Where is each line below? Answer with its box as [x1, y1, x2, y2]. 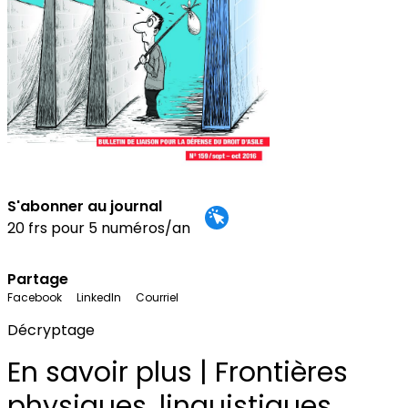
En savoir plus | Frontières [7, 353, 348, 393]
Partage [7, 269, 68, 291]
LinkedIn [76, 290, 121, 306]
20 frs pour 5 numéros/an [7, 218, 190, 240]
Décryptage [7, 320, 95, 342]
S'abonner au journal [7, 196, 162, 218]
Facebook [7, 290, 62, 306]
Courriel [136, 290, 178, 306]
